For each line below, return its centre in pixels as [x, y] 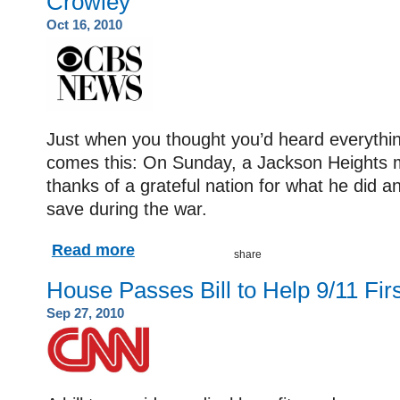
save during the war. [127, 209]
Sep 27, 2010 [85, 313]
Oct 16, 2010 [84, 24]
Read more [93, 250]
